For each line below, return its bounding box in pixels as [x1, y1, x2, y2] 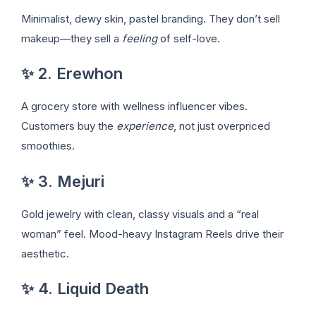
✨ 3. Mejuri [21, 171, 104, 190]
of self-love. [157, 31, 220, 45]
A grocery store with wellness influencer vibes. [21, 99, 248, 114]
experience [116, 119, 174, 133]
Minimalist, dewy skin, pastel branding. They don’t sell [21, 11, 280, 25]
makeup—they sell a [21, 31, 122, 45]
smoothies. [21, 139, 75, 153]
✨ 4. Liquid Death [21, 279, 149, 298]
